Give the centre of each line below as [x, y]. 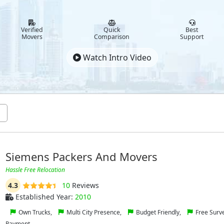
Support [192, 37]
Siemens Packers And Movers [81, 156]
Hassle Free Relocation [35, 170]
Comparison [112, 37]
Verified [32, 30]
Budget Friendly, [158, 212]
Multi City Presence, [94, 212]
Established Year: [44, 197]
